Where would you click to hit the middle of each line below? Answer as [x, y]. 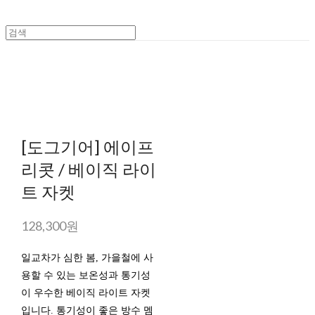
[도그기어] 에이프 [87, 147]
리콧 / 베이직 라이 [88, 169]
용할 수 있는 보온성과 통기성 [85, 276]
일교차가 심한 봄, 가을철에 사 [87, 258]
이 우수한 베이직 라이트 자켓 [85, 293]
